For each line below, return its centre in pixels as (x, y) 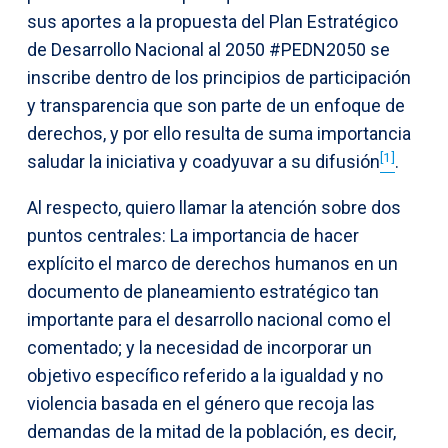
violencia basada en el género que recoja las (201, 404)
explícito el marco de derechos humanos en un (212, 264)
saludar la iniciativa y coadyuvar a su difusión (203, 162)
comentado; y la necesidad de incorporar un (199, 348)
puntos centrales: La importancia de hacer (193, 236)
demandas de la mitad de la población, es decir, (211, 432)
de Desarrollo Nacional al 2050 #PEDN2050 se (208, 50)
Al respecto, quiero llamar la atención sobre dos (214, 208)
